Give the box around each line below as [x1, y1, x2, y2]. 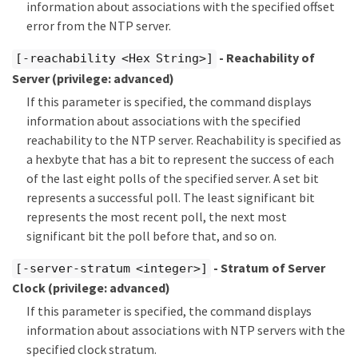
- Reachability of [216, 50, 315, 66]
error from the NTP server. [26, 18, 171, 34]
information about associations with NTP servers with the [26, 322, 345, 339]
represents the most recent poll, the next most [26, 208, 287, 225]
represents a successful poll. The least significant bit [26, 189, 315, 205]
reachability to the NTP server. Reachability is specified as [26, 131, 341, 148]
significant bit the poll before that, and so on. [26, 227, 276, 244]
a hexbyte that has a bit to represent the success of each [26, 150, 334, 167]
